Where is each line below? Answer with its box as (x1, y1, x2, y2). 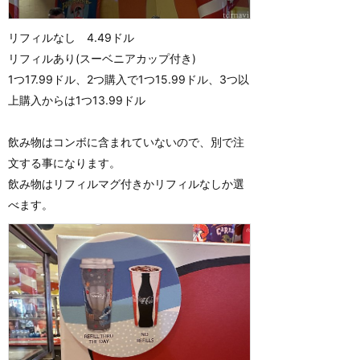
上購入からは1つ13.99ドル (8, 92, 145, 107)
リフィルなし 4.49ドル (8, 30, 134, 44)
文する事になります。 (8, 155, 121, 170)
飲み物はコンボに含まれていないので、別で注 (8, 134, 244, 149)
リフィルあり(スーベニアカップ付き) (8, 51, 196, 65)
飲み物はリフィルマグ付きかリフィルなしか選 (8, 176, 244, 190)
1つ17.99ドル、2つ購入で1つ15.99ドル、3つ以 (8, 72, 249, 86)
